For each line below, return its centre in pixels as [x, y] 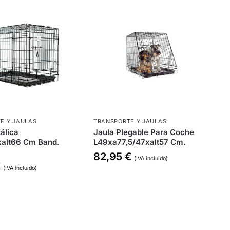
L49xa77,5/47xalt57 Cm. [139, 142]
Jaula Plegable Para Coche [143, 132]
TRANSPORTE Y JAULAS [130, 121]
